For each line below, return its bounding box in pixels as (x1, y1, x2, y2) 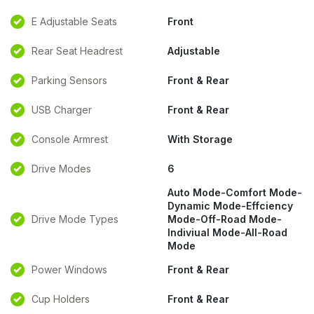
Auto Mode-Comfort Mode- (168, 186, 302, 198)
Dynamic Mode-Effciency (168, 200, 293, 212)
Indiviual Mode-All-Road (168, 226, 287, 238)
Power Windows (32, 264, 107, 275)
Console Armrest (32, 133, 108, 145)
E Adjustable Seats (32, 15, 117, 27)
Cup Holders (32, 293, 90, 305)
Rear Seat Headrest (32, 45, 123, 57)
